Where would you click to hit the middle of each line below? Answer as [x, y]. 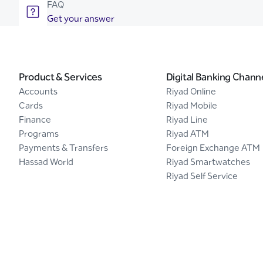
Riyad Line [187, 119]
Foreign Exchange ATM [213, 148]
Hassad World [46, 162]
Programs [39, 134]
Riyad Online [191, 91]
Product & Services [60, 77]
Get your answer [81, 18]
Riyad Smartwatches [208, 162]
